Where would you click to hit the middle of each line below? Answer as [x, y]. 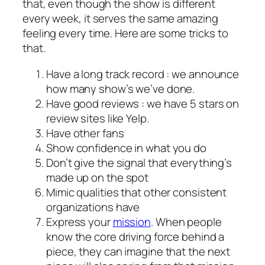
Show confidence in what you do [126, 148]
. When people [186, 222]
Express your [80, 222]
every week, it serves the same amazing [121, 19]
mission [132, 222]
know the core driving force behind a [135, 236]
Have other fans [85, 133]
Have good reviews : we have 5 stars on [143, 103]
